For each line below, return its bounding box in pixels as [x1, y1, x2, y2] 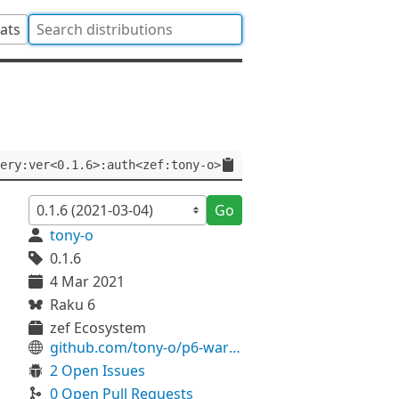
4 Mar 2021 [50, 272, 125, 291]
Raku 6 [50, 295, 95, 314]
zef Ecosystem [50, 318, 146, 338]
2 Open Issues [50, 361, 145, 380]
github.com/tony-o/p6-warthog [229, 338, 240, 357]
